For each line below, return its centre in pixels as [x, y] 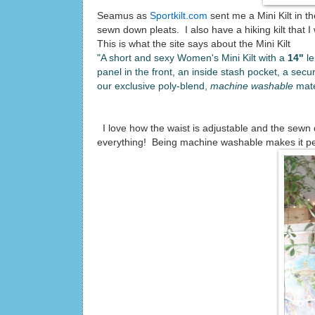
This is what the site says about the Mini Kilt [194, 44]
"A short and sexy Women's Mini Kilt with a [191, 58]
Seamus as [123, 15]
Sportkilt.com [179, 15]
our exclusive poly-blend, [152, 86]
